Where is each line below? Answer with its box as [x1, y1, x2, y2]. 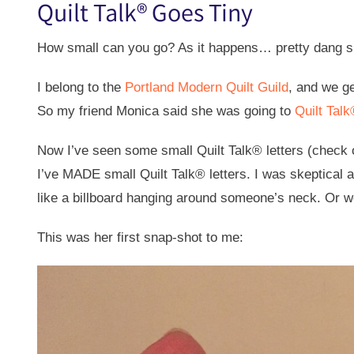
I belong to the [37, 80, 125, 96]
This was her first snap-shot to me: [37, 230, 243, 246]
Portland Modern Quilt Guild [125, 80, 288, 96]
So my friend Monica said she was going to [37, 104, 295, 119]
